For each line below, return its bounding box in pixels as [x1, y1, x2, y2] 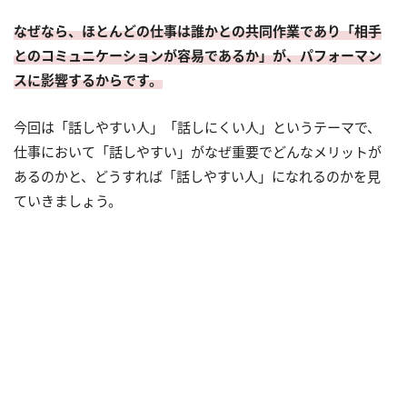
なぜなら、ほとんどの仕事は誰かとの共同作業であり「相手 [14, 22, 382, 40]
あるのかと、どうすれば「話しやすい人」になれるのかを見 [14, 167, 381, 185]
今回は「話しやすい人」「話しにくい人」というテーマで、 [14, 118, 381, 136]
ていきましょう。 [14, 192, 122, 210]
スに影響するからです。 [14, 71, 163, 89]
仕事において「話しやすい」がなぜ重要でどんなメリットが [14, 143, 382, 161]
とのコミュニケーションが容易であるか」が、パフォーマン [14, 46, 382, 65]
